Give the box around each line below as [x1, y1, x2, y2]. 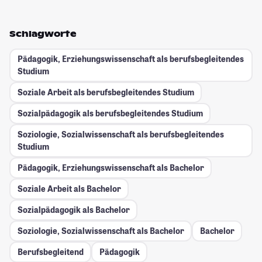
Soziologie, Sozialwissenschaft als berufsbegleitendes [17, 129, 224, 140]
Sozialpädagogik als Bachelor [17, 204, 130, 216]
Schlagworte [9, 28, 77, 39]
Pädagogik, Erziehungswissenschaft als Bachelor [17, 162, 204, 174]
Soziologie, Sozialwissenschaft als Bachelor [17, 225, 184, 237]
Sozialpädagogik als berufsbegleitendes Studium [17, 108, 203, 119]
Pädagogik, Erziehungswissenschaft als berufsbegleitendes [17, 53, 244, 65]
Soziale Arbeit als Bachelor [17, 183, 121, 195]
